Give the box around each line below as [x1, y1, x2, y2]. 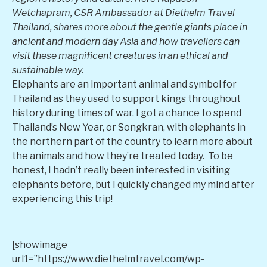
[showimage [12, 238, 67, 250]
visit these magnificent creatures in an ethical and [12, 50, 228, 61]
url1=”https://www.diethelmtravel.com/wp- [12, 253, 204, 265]
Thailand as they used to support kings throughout [12, 93, 241, 104]
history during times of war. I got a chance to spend [12, 107, 241, 119]
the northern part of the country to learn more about [12, 136, 253, 147]
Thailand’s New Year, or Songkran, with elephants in [12, 122, 246, 133]
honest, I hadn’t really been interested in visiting [12, 164, 230, 176]
